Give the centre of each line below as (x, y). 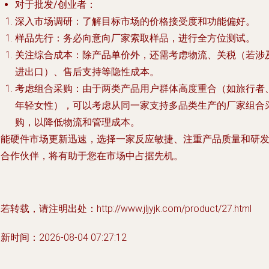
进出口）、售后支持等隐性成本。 (87, 72)
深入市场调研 (44, 21)
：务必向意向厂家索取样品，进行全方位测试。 (154, 38)
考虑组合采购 (44, 89)
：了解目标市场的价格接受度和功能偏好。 (164, 21)
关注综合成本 (44, 55)
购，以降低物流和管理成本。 (77, 122)
